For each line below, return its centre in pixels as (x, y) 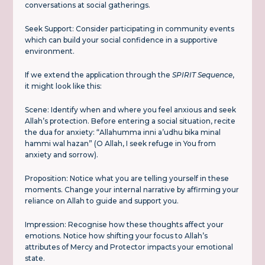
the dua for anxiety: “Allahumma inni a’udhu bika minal (123, 132)
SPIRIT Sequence (203, 75)
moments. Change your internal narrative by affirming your (132, 190)
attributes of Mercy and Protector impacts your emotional (129, 247)
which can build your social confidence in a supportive (122, 40)
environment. (50, 51)
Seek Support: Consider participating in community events (130, 29)
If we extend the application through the (99, 75)
